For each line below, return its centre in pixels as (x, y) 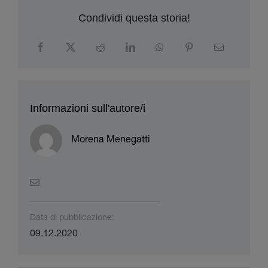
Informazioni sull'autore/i (87, 109)
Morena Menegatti (110, 141)
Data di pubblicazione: (72, 219)
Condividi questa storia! (134, 18)
